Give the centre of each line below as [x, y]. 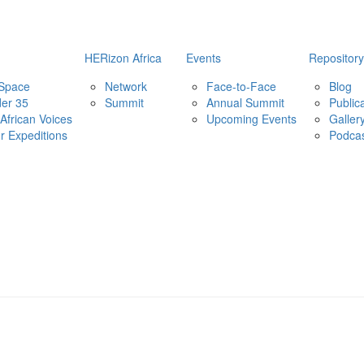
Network [126, 86]
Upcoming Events [251, 118]
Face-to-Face [241, 86]
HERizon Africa [123, 57]
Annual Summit [245, 102]
